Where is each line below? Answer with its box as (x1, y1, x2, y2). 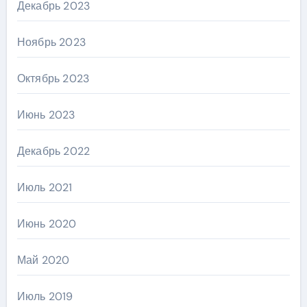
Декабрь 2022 (16, 144, 90, 159)
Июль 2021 (16, 180, 73, 195)
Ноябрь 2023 (16, 35, 86, 50)
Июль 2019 (16, 289, 73, 304)
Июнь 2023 (16, 108, 75, 123)
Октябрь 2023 (16, 71, 90, 86)
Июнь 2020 (16, 217, 77, 232)
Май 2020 (16, 253, 70, 268)
